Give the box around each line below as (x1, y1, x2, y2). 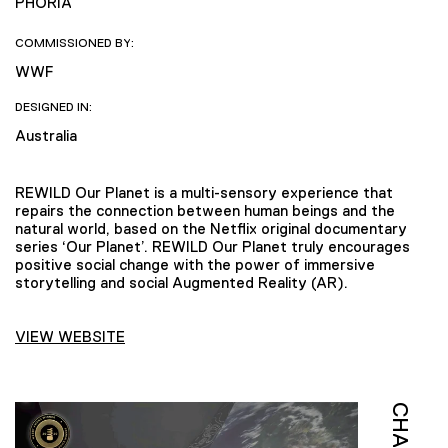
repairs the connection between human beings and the (15, 201, 395, 219)
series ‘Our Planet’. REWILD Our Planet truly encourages (15, 237, 410, 255)
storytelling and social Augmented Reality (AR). (15, 273, 348, 291)
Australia (15, 126, 77, 144)
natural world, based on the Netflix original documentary (15, 219, 407, 237)
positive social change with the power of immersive (15, 255, 375, 273)
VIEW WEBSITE (15, 328, 125, 346)
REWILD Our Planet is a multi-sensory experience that (15, 183, 393, 201)
